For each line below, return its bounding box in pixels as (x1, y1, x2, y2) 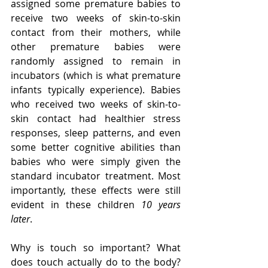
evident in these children (11, 198, 141, 212)
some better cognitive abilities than (11, 141, 181, 154)
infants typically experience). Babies (11, 83, 181, 97)
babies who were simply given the (11, 155, 181, 169)
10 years (141, 198, 181, 212)
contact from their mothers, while (11, 26, 181, 39)
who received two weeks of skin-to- (11, 98, 181, 111)
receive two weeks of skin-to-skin (11, 11, 181, 25)
